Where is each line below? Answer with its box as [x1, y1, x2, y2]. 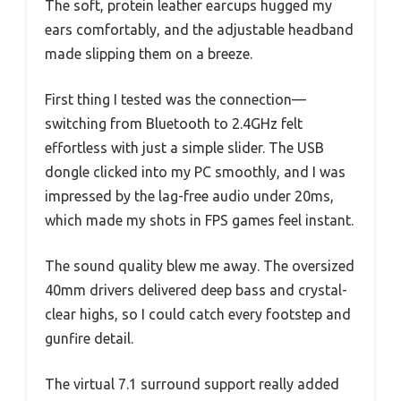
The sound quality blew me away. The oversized [45, 257, 354, 274]
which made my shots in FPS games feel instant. [45, 211, 354, 228]
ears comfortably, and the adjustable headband [45, 21, 354, 38]
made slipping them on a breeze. [45, 45, 252, 62]
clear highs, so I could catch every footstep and [45, 305, 351, 322]
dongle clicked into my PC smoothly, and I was [45, 163, 346, 180]
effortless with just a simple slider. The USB [45, 139, 324, 156]
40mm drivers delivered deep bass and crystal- [45, 281, 347, 298]
